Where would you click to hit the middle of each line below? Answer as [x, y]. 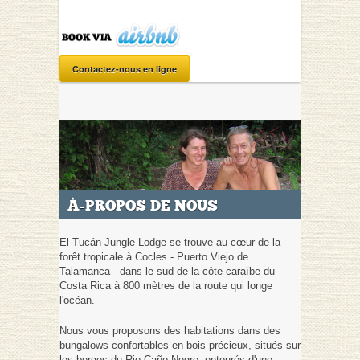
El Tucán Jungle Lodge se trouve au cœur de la [170, 242]
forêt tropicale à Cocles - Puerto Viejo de [154, 256]
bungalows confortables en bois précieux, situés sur [180, 345]
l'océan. [77, 300]
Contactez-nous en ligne [125, 68]
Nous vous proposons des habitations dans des [170, 330]
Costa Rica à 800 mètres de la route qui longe [166, 285]
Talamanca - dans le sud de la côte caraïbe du [167, 271]
